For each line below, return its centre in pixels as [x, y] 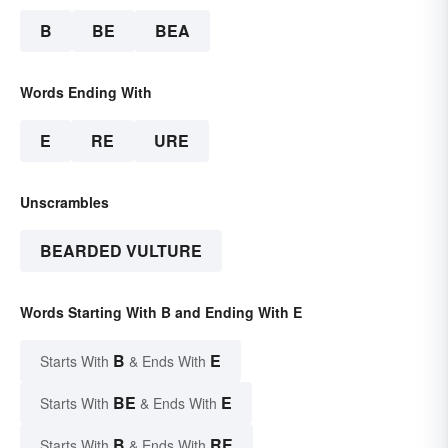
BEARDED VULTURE [121, 251]
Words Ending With [86, 92]
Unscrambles [64, 202]
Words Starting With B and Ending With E [161, 312]
